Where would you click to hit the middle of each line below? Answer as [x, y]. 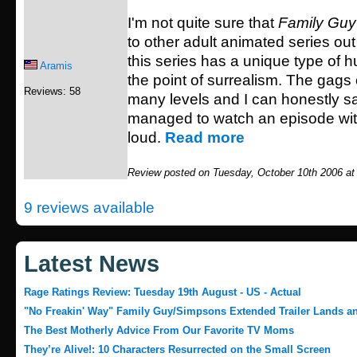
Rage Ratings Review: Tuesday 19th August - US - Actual [163, 292]
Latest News [92, 264]
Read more [205, 138]
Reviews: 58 [52, 92]
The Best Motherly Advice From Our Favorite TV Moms [159, 331]
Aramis [56, 66]
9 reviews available [89, 208]
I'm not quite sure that [203, 23]
